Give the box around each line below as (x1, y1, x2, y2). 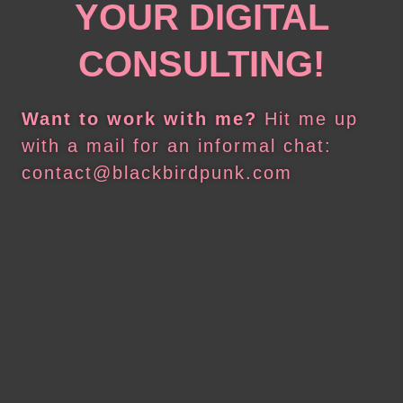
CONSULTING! (78, 44, 325, 85)
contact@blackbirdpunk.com (22, 163, 292, 184)
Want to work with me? (22, 109, 257, 130)
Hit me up (257, 109, 358, 130)
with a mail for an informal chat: (22, 136, 332, 157)
